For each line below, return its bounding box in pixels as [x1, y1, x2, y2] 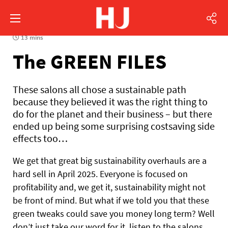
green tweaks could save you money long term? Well [13, 208, 215, 219]
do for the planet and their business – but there [13, 107, 212, 120]
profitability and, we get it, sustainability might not [13, 181, 206, 193]
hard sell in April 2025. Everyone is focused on [13, 168, 188, 180]
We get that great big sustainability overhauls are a [13, 155, 207, 166]
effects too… [13, 132, 68, 145]
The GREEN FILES [13, 49, 166, 74]
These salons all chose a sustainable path [13, 83, 186, 96]
